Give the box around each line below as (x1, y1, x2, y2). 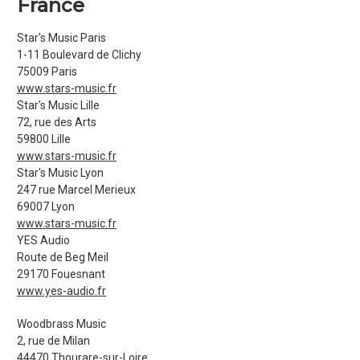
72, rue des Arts (17, 116, 96, 129)
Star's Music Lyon (17, 166, 104, 179)
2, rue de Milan (17, 334, 90, 347)
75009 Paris (17, 65, 77, 78)
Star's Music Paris (17, 31, 106, 44)
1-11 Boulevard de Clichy (17, 48, 141, 61)
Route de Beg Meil (17, 251, 108, 264)
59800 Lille (17, 133, 71, 145)
